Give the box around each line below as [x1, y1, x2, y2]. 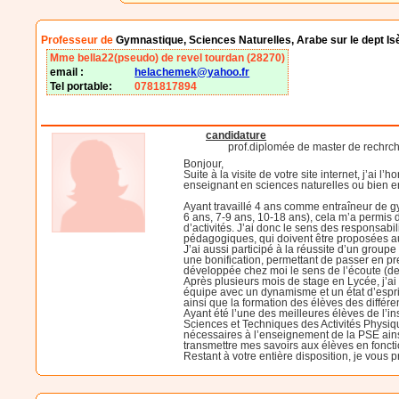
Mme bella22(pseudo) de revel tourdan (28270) [50, 52, 286, 65]
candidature [206, 129, 267, 142]
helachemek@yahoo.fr [134, 66, 250, 79]
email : [50, 66, 85, 79]
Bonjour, [183, 157, 224, 170]
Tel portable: [50, 80, 113, 94]
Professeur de [41, 34, 117, 47]
